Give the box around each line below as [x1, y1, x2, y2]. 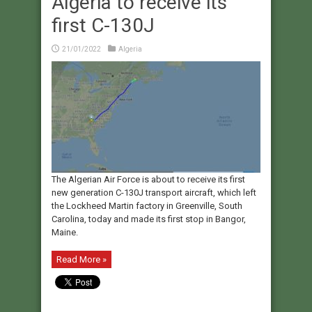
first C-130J [52, 14, 155, 38]
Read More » [56, 254, 107, 265]
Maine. [52, 227, 78, 238]
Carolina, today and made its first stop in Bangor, [52, 214, 246, 225]
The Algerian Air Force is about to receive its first [52, 174, 245, 185]
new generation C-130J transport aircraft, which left [52, 187, 256, 198]
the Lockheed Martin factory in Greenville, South [52, 201, 242, 212]
